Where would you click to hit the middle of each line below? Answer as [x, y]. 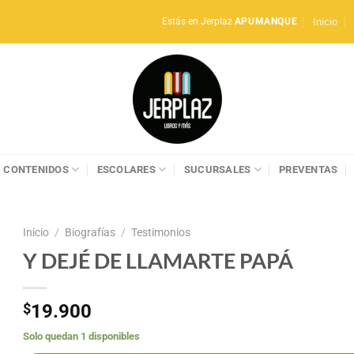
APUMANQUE [266, 21]
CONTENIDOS [36, 169]
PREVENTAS [309, 169]
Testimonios [161, 232]
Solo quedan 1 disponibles [81, 336]
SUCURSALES [217, 169]
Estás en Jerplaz [198, 21]
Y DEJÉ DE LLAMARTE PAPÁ [158, 260]
